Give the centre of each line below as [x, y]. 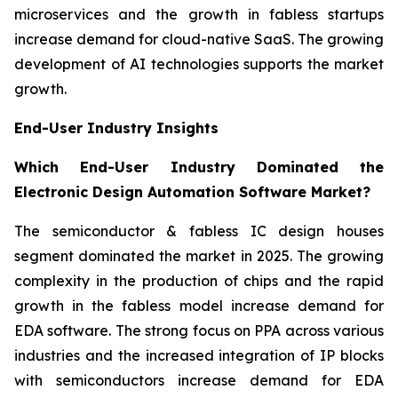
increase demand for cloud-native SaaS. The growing [199, 40]
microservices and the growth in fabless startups [199, 15]
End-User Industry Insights [116, 128]
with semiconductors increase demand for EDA [199, 381]
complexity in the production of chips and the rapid [199, 281]
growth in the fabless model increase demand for [199, 306]
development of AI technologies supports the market [199, 64]
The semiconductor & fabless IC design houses [199, 231]
